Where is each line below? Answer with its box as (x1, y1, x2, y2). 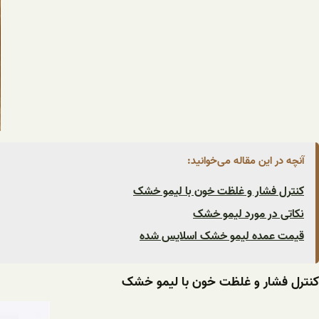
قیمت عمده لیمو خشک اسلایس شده (140, 227, 304, 246)
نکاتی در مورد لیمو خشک (193, 204, 304, 224)
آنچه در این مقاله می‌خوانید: (187, 152, 304, 169)
